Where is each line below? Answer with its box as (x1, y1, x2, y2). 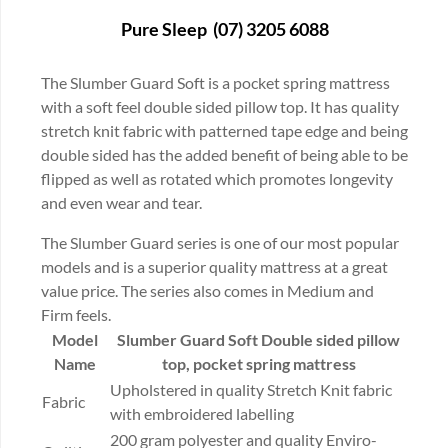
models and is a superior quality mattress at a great (41, 256, 388, 276)
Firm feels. (41, 304, 111, 324)
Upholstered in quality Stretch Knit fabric (110, 379, 392, 399)
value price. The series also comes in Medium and (41, 280, 374, 300)
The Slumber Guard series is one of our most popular (41, 232, 399, 252)
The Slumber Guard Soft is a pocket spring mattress (41, 72, 390, 92)
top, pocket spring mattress (161, 353, 356, 373)
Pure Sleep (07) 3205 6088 (120, 17, 329, 40)
